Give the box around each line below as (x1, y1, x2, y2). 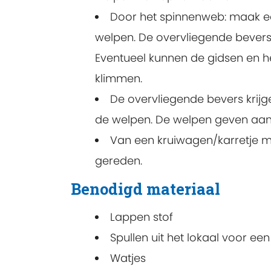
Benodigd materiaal (71, 178, 220, 199)
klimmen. (95, 70, 142, 86)
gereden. (95, 152, 142, 168)
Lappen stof (110, 209, 173, 224)
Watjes (110, 250, 146, 266)
